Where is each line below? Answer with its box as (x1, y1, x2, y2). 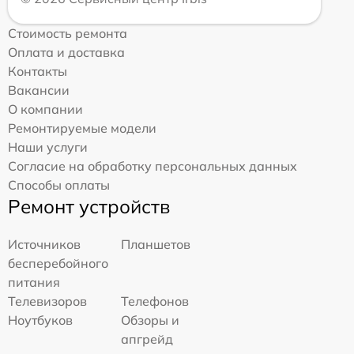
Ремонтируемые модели (8, 120, 156, 137)
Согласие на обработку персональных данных (8, 158, 297, 175)
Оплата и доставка (8, 44, 125, 61)
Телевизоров (8, 293, 87, 310)
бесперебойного (8, 255, 108, 272)
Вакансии (8, 82, 70, 99)
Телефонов (121, 293, 190, 310)
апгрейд (121, 331, 174, 348)
